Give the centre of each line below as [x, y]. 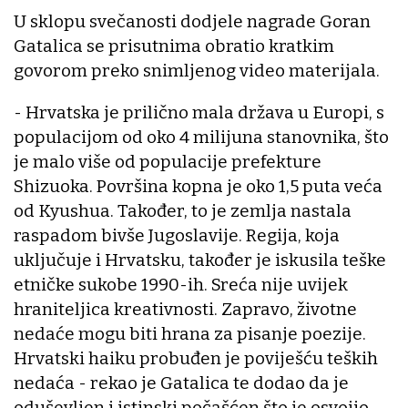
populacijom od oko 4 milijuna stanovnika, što [201, 138]
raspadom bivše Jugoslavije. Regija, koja [177, 236]
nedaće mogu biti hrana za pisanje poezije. [190, 334]
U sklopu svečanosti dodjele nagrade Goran [192, 22]
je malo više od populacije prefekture [168, 162]
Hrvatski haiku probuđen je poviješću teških [196, 359]
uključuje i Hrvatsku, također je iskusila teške [200, 260]
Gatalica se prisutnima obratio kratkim [174, 46]
